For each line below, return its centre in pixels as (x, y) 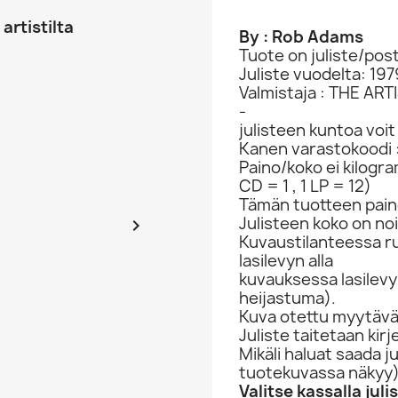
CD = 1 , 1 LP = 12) (305, 186)
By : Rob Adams (301, 37)
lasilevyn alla (286, 261)
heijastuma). (287, 298)
